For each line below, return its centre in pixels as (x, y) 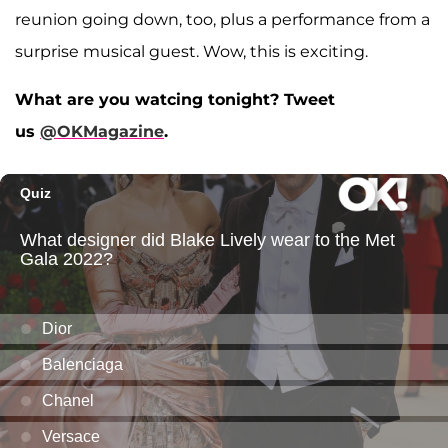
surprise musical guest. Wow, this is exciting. (191, 52)
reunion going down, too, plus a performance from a (222, 20)
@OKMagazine (102, 132)
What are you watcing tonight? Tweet (175, 100)
